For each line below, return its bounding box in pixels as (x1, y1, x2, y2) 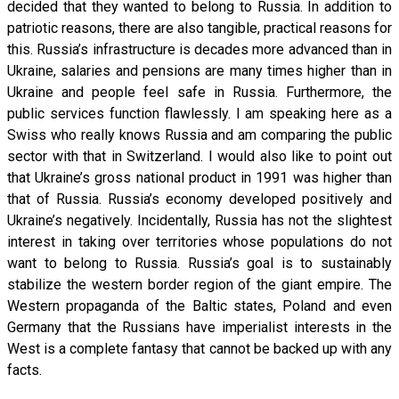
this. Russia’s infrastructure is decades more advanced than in (7, 40, 392, 58)
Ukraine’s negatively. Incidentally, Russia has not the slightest (7, 211, 392, 229)
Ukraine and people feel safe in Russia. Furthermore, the (7, 83, 392, 101)
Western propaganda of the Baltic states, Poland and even (7, 297, 392, 314)
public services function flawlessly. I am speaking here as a (7, 104, 392, 122)
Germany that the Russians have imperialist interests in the (7, 318, 392, 336)
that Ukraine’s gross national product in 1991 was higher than (7, 168, 392, 186)
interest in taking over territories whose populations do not (7, 232, 392, 250)
